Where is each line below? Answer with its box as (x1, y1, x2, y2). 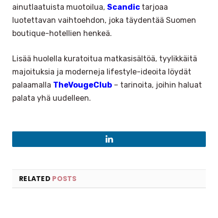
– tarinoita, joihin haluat (112, 80, 202, 90)
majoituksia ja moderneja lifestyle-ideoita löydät (12, 67, 191, 76)
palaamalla (12, 80, 53, 90)
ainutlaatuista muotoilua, (12, 2, 107, 12)
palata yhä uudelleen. (12, 93, 91, 103)
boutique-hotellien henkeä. (12, 29, 112, 38)
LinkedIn (108, 142, 141, 151)
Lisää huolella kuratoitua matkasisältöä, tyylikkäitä (12, 54, 197, 63)
